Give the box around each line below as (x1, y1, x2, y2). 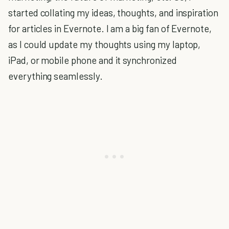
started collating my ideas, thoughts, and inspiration (8, 7, 218, 18)
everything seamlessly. (8, 70, 103, 82)
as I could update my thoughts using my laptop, (8, 38, 201, 50)
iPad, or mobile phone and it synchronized (8, 54, 177, 66)
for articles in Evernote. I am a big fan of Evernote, (8, 22, 212, 34)
